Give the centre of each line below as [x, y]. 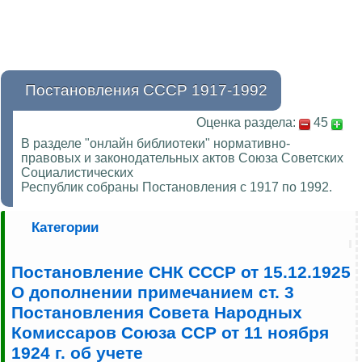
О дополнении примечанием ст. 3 [153, 293]
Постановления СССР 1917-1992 [146, 90]
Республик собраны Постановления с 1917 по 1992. [177, 187]
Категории [65, 228]
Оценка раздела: [246, 123]
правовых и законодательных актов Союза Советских [182, 158]
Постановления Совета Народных [157, 313]
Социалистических [77, 173]
